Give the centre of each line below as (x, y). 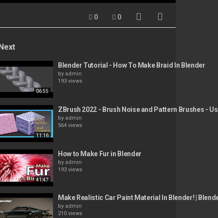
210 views (70, 214)
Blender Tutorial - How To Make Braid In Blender (131, 65)
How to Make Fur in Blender (100, 154)
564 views (70, 125)
